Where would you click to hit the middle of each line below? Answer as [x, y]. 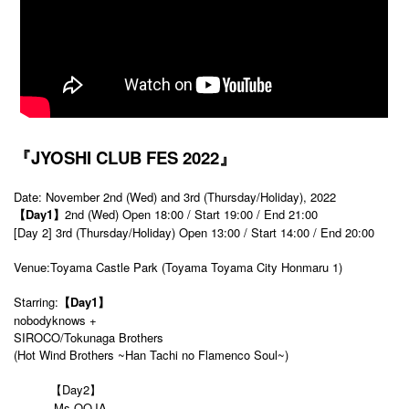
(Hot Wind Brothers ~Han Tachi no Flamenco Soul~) [151, 354]
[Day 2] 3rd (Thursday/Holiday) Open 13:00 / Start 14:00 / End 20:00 [194, 232]
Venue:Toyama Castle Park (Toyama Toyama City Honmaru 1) [178, 267]
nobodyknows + [55, 320]
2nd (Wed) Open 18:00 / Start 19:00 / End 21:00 [191, 214]
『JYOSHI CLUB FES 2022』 [125, 157]
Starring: [36, 301]
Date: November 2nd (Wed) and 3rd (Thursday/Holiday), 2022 [175, 196]
